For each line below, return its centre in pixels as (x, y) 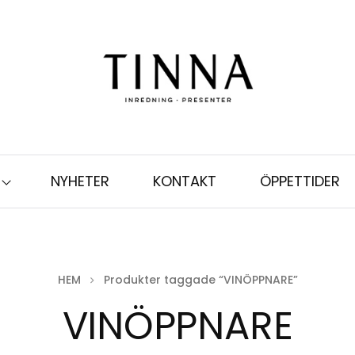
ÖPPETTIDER (300, 181)
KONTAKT (185, 181)
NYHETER (80, 181)
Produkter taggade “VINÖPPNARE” (200, 280)
